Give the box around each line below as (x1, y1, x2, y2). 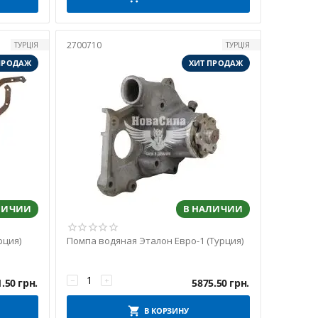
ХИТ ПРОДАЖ (188, 58, 243, 68)
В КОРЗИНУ (143, 305, 189, 316)
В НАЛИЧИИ (182, 202, 243, 215)
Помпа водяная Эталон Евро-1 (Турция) (67, 234, 243, 247)
